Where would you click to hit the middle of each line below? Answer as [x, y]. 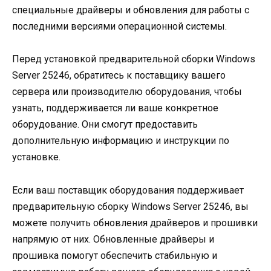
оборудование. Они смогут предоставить [105, 125]
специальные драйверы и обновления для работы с [131, 10]
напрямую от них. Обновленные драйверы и [113, 239]
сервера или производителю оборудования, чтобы [127, 92]
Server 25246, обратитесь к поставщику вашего [119, 76]
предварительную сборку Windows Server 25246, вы [130, 206]
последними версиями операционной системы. [119, 27]
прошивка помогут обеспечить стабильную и [115, 255]
